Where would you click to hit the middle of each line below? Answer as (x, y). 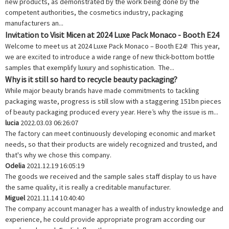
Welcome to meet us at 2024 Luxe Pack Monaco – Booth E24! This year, (112, 46)
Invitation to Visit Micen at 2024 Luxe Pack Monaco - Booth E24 (112, 35)
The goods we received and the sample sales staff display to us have (111, 176)
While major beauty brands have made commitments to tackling (102, 90)
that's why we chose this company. (58, 155)
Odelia (16, 165)
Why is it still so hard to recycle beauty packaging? (91, 79)
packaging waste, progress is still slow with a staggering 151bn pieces (113, 101)
